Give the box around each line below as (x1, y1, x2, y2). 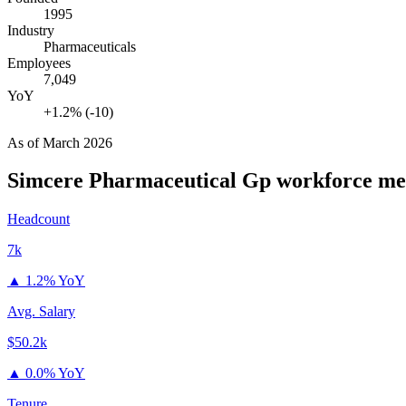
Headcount (7, 211, 70, 227)
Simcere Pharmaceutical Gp (7, 169, 271, 193)
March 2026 (43, 134, 112, 150)
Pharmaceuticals (43, 38, 136, 54)
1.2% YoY (25, 273, 85, 289)
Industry (7, 22, 54, 38)
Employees (7, 54, 71, 71)
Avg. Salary (7, 304, 75, 320)
